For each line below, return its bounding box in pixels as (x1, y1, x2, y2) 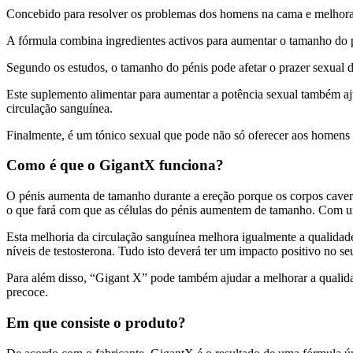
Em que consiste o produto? (6, 314, 186, 331)
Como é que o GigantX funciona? (6, 157, 224, 174)
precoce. (6, 285, 48, 299)
